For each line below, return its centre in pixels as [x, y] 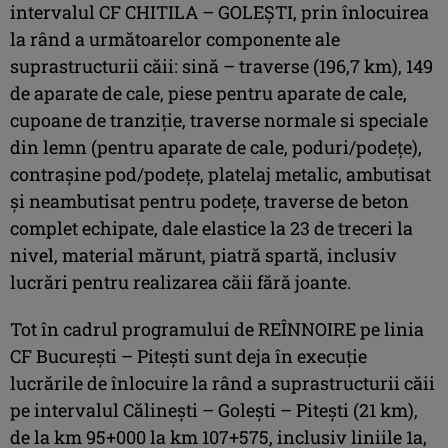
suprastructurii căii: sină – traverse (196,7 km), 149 [221, 65]
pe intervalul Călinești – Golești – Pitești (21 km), [214, 409]
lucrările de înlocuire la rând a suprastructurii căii [222, 382]
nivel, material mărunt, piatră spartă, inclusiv [203, 254]
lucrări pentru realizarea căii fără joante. [180, 281]
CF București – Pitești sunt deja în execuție [188, 355]
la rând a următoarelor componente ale [175, 38]
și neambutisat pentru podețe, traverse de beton [209, 200]
